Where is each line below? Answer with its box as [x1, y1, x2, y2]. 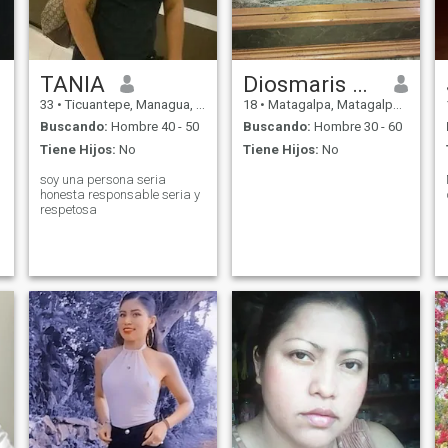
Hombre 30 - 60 [310, 119, 402, 135]
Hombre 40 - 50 [107, 119, 199, 135]
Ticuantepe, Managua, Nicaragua [61, 96, 196, 112]
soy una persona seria [39, 171, 166, 187]
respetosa [39, 201, 97, 217]
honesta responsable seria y [39, 186, 200, 202]
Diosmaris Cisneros [351, 70, 368, 97]
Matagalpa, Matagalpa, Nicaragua [264, 96, 393, 112]
